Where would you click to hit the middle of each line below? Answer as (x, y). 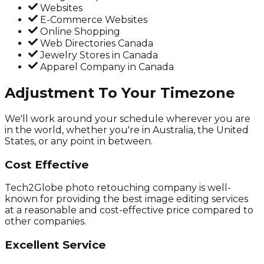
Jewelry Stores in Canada (98, 55)
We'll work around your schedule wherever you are (128, 118)
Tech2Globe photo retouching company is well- (118, 188)
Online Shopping (79, 32)
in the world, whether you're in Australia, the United (127, 130)
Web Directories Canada (95, 43)
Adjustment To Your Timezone (120, 93)
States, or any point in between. (79, 141)
